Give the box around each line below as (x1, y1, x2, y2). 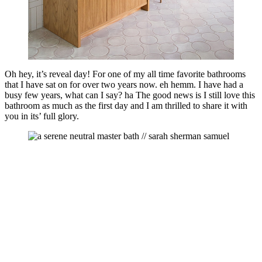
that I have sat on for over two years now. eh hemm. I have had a (5, 79, 243, 89)
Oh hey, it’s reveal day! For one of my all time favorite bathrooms (5, 68, 246, 79)
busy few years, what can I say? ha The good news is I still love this (5, 89, 255, 100)
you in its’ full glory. (5, 111, 79, 121)
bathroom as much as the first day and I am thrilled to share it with (5, 100, 247, 111)
